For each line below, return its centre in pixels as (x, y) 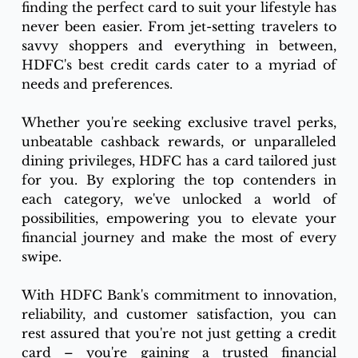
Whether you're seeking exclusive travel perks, (179, 123)
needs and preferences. (97, 84)
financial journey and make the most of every (179, 238)
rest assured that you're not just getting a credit (179, 334)
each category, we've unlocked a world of (179, 199)
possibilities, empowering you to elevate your (179, 219)
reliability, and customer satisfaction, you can (179, 314)
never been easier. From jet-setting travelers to (179, 27)
